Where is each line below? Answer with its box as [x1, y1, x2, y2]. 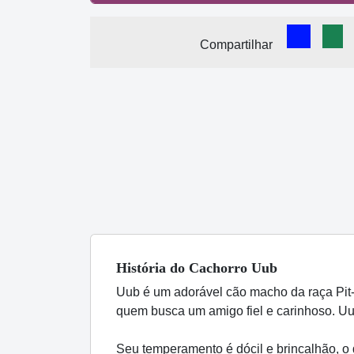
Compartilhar [200, 37, 273, 51]
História [116, 259, 170, 276]
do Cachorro [170, 259, 247, 276]
